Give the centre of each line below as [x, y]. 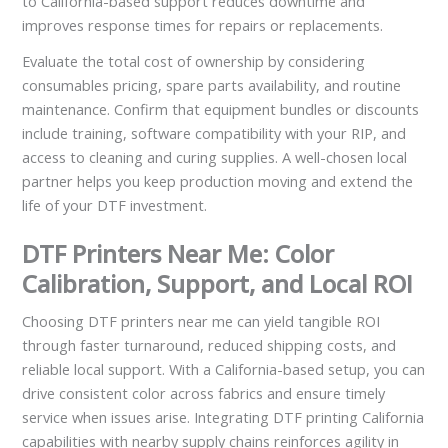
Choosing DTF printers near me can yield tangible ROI [201, 320]
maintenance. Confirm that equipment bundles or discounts [221, 108]
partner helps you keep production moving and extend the [218, 180]
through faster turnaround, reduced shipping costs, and [209, 344]
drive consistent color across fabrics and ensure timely [204, 392]
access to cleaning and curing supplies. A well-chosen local [215, 156]
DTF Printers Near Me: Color [178, 253]
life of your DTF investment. [115, 204]
